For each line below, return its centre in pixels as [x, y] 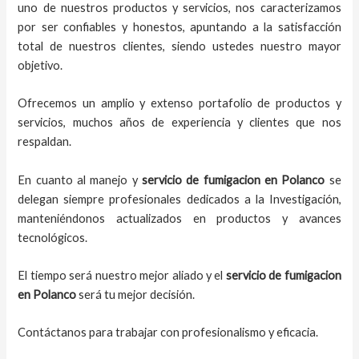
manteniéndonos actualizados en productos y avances [179, 218]
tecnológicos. [53, 237]
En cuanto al [54, 179]
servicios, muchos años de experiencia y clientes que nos [179, 123]
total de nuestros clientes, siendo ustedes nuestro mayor [179, 46]
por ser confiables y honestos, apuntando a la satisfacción [179, 26]
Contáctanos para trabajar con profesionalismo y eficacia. [168, 333]
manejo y [114, 179]
